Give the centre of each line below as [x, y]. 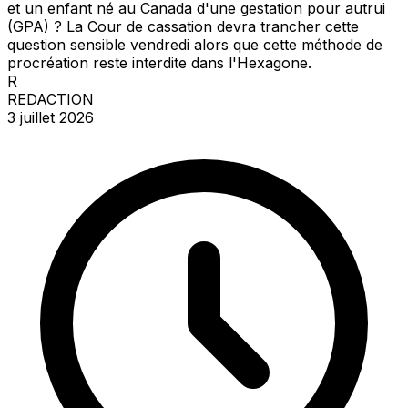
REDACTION [51, 99]
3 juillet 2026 [51, 117]
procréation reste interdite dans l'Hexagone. [159, 62]
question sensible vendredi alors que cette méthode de [195, 44]
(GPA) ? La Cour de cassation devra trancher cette [183, 26]
